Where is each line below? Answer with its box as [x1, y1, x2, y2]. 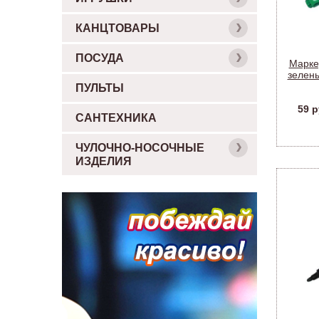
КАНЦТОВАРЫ [75, 22, 159, 34]
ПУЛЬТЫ [75, 82, 124, 94]
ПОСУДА [75, 52, 124, 64]
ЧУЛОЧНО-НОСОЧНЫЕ [75, 142, 204, 154]
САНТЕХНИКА [75, 112, 157, 124]
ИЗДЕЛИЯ [75, 155, 132, 167]
